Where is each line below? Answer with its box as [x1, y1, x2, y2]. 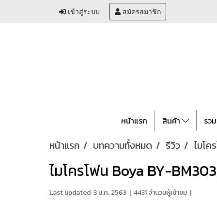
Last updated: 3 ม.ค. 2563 [49, 187, 126, 198]
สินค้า [162, 115, 182, 126]
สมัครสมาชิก [121, 7, 161, 16]
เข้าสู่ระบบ [66, 7, 100, 16]
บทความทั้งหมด [93, 138, 152, 153]
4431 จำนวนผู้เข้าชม [134, 187, 187, 198]
